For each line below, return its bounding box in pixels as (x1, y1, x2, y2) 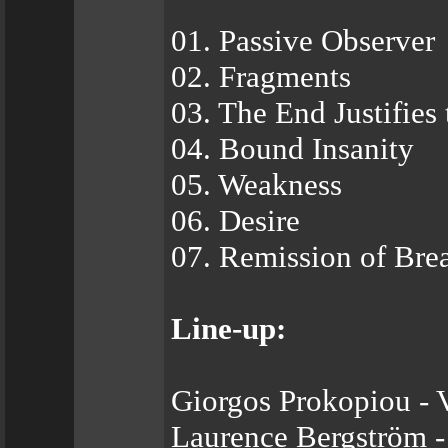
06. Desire (171, 203, 300, 238)
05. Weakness (171, 167, 342, 202)
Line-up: (171, 311, 286, 346)
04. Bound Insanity (171, 131, 414, 166)
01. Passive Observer (171, 23, 435, 58)
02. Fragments (171, 59, 351, 94)
